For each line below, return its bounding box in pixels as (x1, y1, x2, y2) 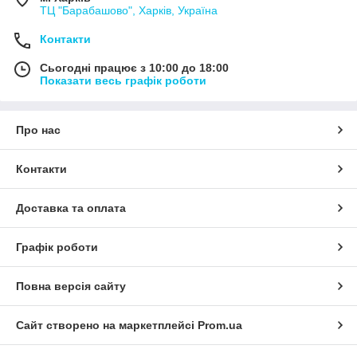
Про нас (16, 123, 61, 136)
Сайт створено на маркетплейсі (16, 318, 198, 331)
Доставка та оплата (16, 201, 126, 214)
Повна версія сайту (16, 279, 126, 292)
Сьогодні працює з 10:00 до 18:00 (40, 61, 229, 74)
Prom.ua (198, 318, 242, 331)
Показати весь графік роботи (40, 73, 206, 87)
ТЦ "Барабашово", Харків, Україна (40, 3, 218, 17)
